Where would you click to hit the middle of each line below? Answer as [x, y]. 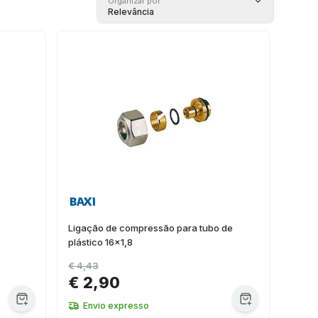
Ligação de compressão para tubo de [150, 228]
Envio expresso [116, 306]
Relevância [131, 12]
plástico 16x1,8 [100, 242]
